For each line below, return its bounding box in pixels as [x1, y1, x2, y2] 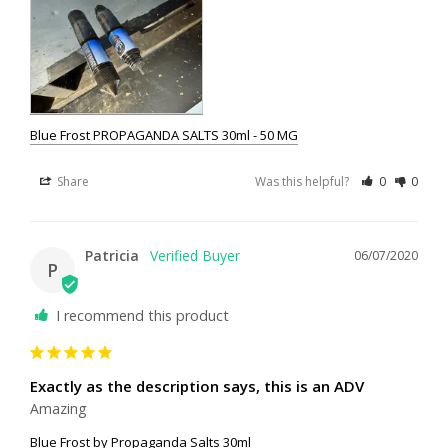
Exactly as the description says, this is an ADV [30, 376, 364, 397]
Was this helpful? [255, 173, 353, 191]
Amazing [30, 399, 86, 419]
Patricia [85, 246, 139, 266]
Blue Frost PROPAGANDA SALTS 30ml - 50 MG [30, 126, 298, 145]
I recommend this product [56, 306, 229, 326]
